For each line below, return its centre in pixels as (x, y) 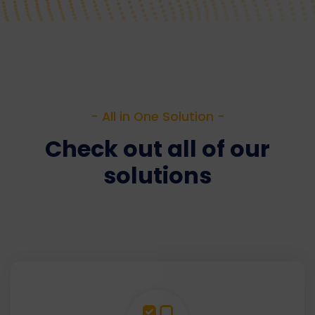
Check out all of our (157, 149)
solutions (157, 176)
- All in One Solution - (157, 117)
